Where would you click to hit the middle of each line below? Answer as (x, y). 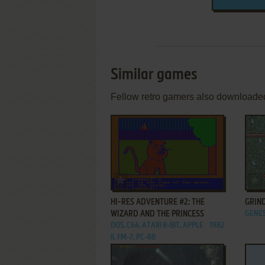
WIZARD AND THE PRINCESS (157, 214)
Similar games (154, 75)
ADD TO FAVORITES (158, 178)
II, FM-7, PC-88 (133, 237)
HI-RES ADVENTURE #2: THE (158, 202)
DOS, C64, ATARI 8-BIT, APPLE (157, 226)
